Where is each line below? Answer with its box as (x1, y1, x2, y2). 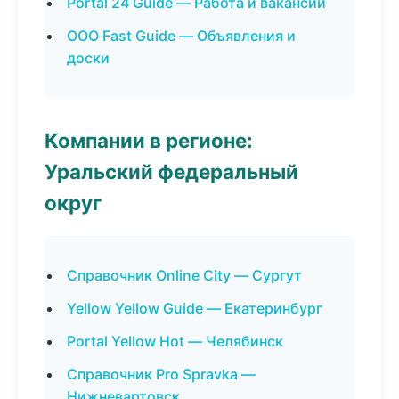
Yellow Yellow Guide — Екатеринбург (67, 299, 322, 317)
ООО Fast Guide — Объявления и (67, 27, 296, 45)
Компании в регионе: (45, 128, 253, 152)
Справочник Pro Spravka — (67, 365, 256, 383)
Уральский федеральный (45, 159, 298, 183)
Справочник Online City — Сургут (67, 266, 302, 284)
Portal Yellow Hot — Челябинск (67, 332, 283, 350)
